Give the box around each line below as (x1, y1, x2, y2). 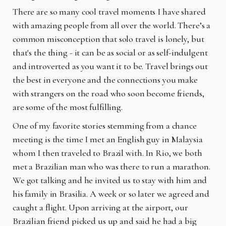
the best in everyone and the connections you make (13, 74, 198, 85)
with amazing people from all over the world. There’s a (13, 19, 211, 31)
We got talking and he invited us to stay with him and (13, 174, 207, 186)
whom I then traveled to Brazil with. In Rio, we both (13, 147, 202, 158)
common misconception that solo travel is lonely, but (13, 33, 204, 44)
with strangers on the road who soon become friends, (13, 87, 204, 99)
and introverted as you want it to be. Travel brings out (13, 60, 208, 72)
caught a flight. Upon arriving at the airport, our (13, 201, 188, 213)
